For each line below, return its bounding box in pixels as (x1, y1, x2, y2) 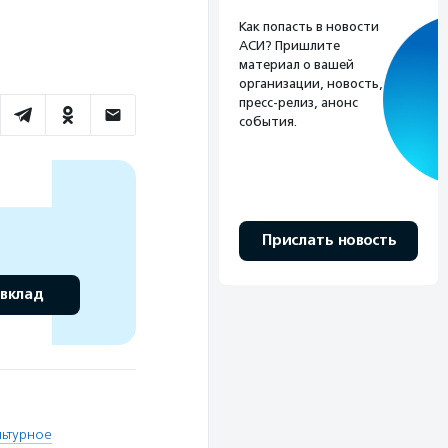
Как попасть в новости (239, 18, 379, 34)
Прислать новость (261, 230, 396, 250)
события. (239, 113, 297, 129)
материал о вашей (239, 56, 354, 72)
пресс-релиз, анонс (239, 94, 358, 110)
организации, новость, (239, 75, 383, 91)
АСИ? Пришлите (239, 37, 340, 53)
